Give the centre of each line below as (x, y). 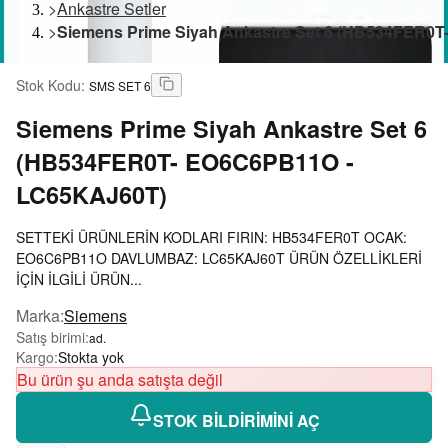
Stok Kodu (48, 84)
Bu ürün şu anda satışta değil (120, 380)
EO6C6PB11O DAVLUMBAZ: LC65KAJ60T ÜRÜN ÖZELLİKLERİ (219, 258)
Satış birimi (50, 337)
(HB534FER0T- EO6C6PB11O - (185, 162)
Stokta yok (91, 357)
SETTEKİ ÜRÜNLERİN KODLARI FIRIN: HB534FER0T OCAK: (211, 237)
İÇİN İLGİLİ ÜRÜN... (79, 279)
